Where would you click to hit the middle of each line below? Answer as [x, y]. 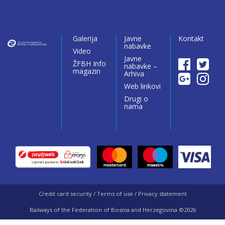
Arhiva [134, 73]
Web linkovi [142, 86]
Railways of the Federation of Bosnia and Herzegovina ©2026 [113, 209]
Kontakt [191, 38]
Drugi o [136, 98]
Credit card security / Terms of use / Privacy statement [113, 193]
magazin [86, 71]
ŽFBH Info [89, 63]
